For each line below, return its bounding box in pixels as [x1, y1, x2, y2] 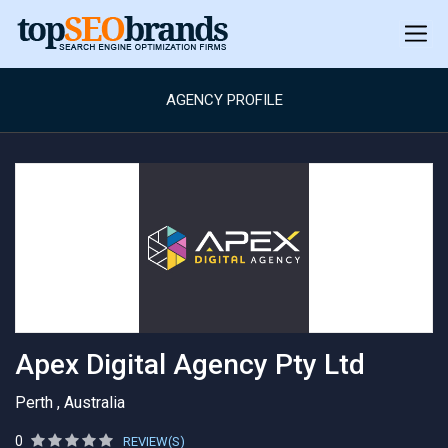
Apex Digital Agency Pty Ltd [15, 348, 365, 381]
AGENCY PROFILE [165, 91, 283, 109]
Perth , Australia [15, 393, 125, 412]
